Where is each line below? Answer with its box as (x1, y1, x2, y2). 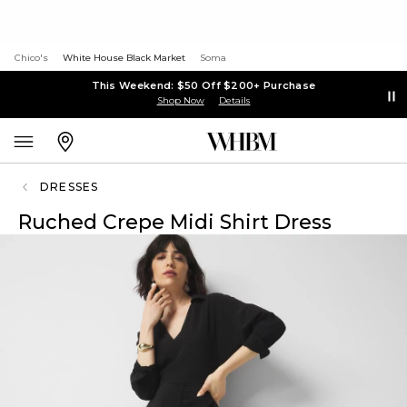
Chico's (15, 52, 48, 64)
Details (218, 94, 251, 106)
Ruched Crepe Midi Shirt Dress (18, 210, 332, 234)
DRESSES (40, 180, 99, 194)
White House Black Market (63, 52, 185, 64)
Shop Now (156, 94, 204, 106)
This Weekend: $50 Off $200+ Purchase (91, 78, 316, 92)
